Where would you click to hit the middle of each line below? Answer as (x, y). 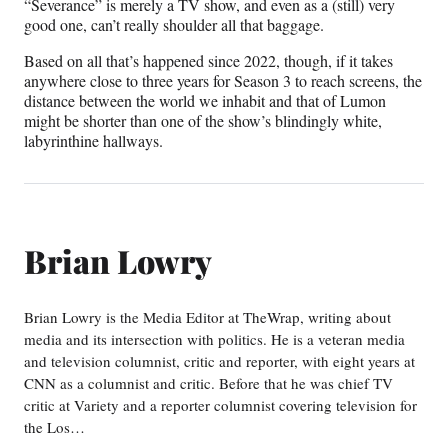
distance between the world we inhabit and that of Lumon (205, 101)
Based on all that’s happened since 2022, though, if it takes (208, 61)
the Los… (54, 426)
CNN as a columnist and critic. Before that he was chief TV (208, 382)
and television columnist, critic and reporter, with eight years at (219, 360)
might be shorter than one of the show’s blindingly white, (203, 121)
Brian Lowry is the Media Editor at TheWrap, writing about (207, 316)
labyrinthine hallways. (93, 141)
